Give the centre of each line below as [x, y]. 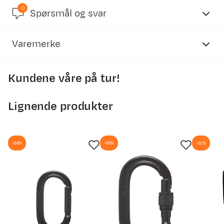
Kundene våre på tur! [64, 78]
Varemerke [36, 44]
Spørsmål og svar [68, 13]
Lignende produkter [60, 106]
